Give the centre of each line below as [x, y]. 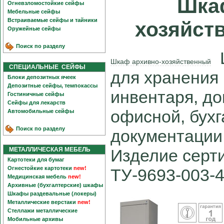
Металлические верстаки [42, 202]
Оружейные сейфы [34, 28]
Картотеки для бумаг [36, 159]
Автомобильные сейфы [41, 111]
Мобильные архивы [35, 219]
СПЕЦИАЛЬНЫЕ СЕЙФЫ [45, 67]
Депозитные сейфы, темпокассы [52, 85]
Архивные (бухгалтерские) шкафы [55, 185]
